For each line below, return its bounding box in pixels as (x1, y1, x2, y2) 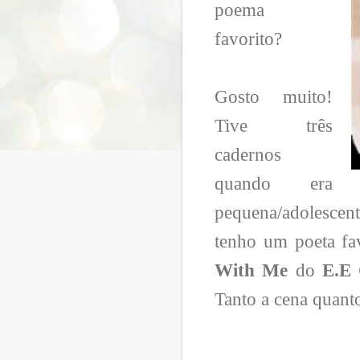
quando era (215, 173, 333, 194)
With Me (215, 260, 288, 280)
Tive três (215, 115, 333, 136)
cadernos (215, 144, 281, 165)
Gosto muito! (215, 86, 333, 107)
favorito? (215, 28, 282, 49)
